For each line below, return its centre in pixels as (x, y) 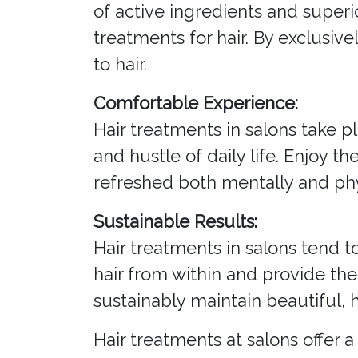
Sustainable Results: (175, 222)
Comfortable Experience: (196, 103)
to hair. (120, 64)
